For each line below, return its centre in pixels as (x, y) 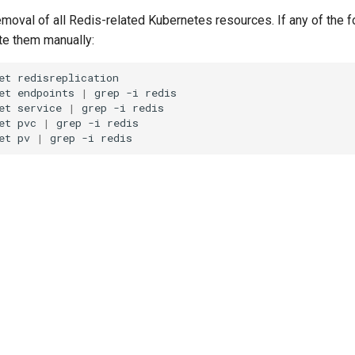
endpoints (46, 93)
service (40, 108)
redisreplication (68, 78)
